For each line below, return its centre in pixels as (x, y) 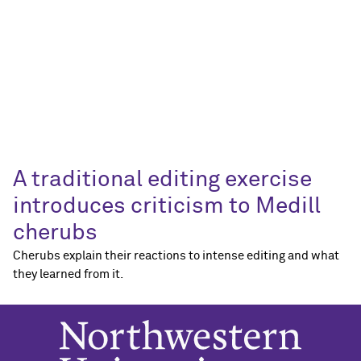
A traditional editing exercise (162, 180)
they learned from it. (68, 275)
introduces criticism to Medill (167, 207)
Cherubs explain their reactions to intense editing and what (176, 256)
